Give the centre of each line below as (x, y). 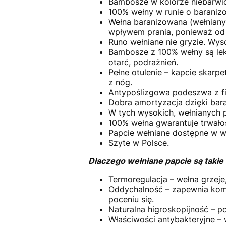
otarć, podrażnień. (143, 62)
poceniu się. (131, 200)
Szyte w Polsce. (138, 143)
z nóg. (120, 82)
